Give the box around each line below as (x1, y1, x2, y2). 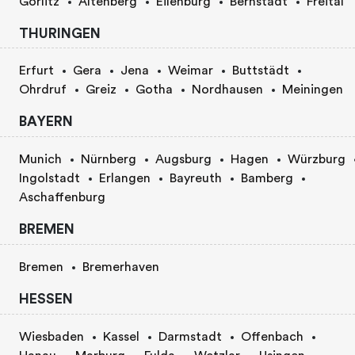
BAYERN (19, 115, 73, 129)
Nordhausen (192, 83, 263, 97)
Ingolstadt (19, 172, 80, 185)
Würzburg (288, 153, 345, 166)
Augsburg (155, 153, 212, 166)
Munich (19, 153, 62, 166)
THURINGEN (19, 26, 101, 40)
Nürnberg (81, 153, 136, 166)
